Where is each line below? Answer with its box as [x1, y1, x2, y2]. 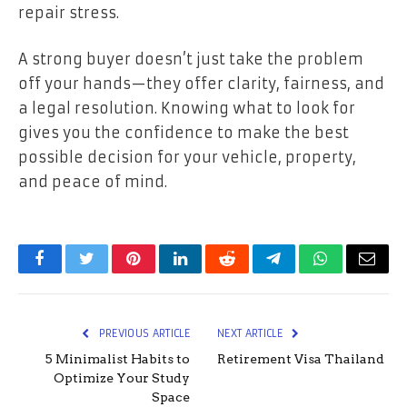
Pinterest [132, 263, 190, 281]
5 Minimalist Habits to [45, 352, 190, 367]
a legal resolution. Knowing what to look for [18, 99, 355, 118]
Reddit [225, 263, 270, 281]
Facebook [38, 263, 103, 281]
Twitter [84, 263, 133, 281]
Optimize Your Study [54, 371, 190, 386]
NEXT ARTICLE [217, 327, 286, 341]
